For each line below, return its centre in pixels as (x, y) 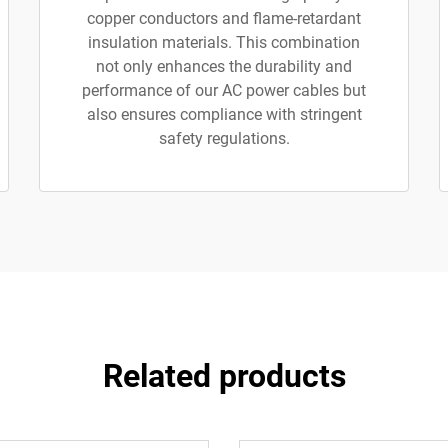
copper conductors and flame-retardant (224, 18)
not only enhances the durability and (224, 66)
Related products (224, 376)
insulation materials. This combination (224, 42)
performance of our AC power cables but (224, 90)
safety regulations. (224, 138)
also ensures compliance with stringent (224, 114)
